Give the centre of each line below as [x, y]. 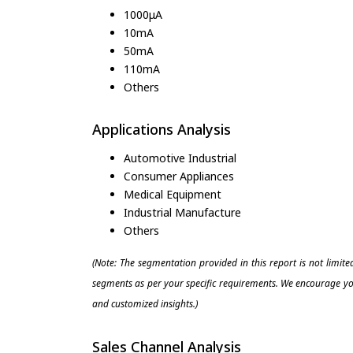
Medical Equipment [173, 194]
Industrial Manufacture [182, 212]
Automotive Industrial [180, 158]
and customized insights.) [145, 303]
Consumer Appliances [179, 176]
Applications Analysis [162, 129]
